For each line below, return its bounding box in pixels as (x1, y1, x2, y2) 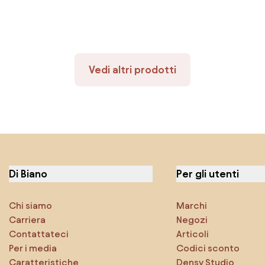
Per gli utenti (176, 168, 239, 180)
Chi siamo (9, 201, 52, 211)
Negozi (176, 215, 208, 225)
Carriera (9, 215, 46, 225)
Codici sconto (176, 243, 240, 254)
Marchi (176, 201, 207, 211)
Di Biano (9, 168, 47, 180)
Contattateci (9, 229, 69, 240)
